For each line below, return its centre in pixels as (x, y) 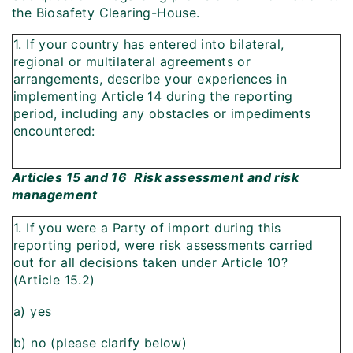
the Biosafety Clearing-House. (106, 13)
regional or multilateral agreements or (132, 62)
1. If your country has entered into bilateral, (149, 45)
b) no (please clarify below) (100, 343)
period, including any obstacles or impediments (162, 114)
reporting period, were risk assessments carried (163, 245)
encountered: (54, 131)
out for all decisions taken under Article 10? (150, 263)
